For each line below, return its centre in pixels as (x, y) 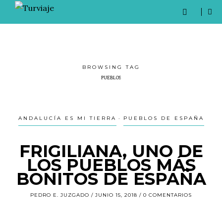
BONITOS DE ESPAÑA (111, 179)
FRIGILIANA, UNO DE (111, 151)
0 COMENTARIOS (167, 195)
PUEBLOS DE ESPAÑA (164, 118)
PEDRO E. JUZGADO (61, 195)
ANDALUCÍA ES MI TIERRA (67, 118)
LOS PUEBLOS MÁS (111, 165)
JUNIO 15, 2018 (117, 195)
